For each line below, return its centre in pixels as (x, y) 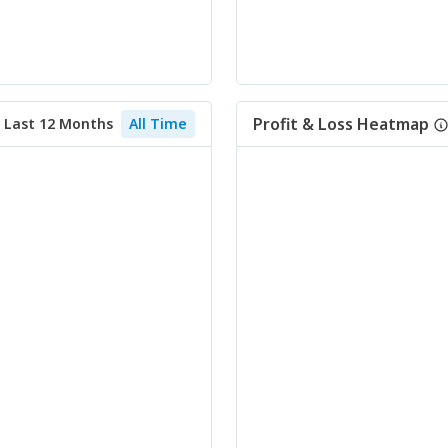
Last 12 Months (58, 123)
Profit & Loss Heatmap (341, 124)
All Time (158, 123)
